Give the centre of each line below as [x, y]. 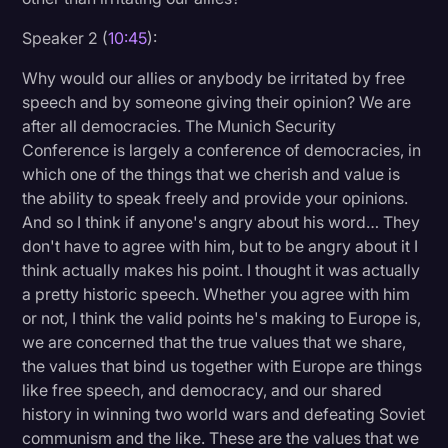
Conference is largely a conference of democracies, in [222, 149]
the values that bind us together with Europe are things [222, 365]
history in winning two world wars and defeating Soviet [224, 413]
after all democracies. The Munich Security [179, 125]
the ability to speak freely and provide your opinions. [215, 197]
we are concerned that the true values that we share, [214, 341]
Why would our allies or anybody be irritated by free [214, 77]
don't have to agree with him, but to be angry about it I [220, 245]
